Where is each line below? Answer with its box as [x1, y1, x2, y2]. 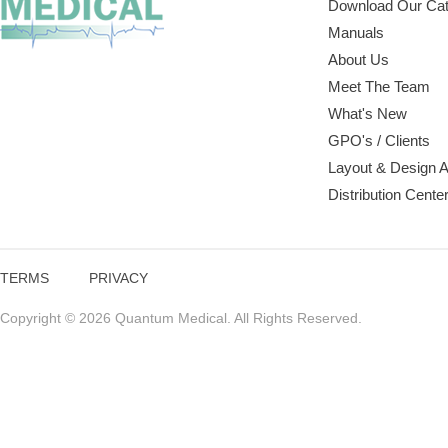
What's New [328, 105, 408, 122]
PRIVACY [89, 270, 148, 286]
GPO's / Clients [328, 132, 431, 149]
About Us [328, 51, 390, 68]
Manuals [328, 24, 385, 41]
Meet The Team [328, 78, 431, 95]
